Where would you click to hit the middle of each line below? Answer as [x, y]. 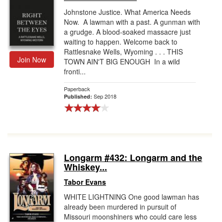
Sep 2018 [105, 96]
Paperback [77, 89]
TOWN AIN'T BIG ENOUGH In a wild [122, 61]
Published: [79, 96]
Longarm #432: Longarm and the [133, 158]
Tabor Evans [85, 182]
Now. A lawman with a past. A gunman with [132, 22]
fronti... [75, 71]
